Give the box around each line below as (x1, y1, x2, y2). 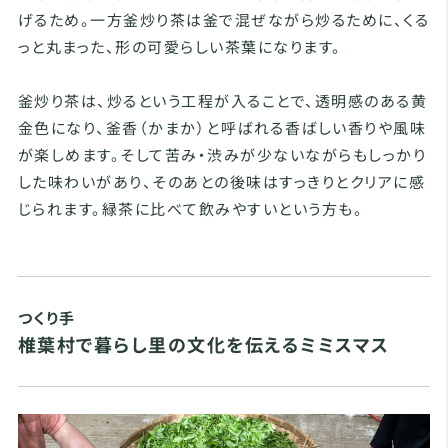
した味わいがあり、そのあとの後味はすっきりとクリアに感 (17, 171, 426, 193)
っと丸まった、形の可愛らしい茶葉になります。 (17, 36, 342, 58)
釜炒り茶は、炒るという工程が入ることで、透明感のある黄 (17, 90, 428, 112)
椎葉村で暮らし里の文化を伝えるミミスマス (17, 331, 390, 358)
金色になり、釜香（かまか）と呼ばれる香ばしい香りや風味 (17, 117, 427, 139)
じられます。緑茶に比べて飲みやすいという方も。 (17, 198, 364, 220)
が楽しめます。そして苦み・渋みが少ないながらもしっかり (17, 144, 427, 166)
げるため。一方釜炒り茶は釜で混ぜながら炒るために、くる (17, 9, 430, 31)
